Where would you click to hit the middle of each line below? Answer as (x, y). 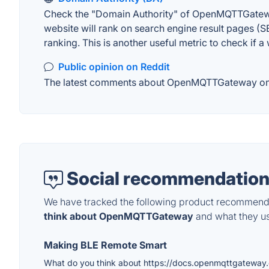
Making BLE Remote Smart (105, 245)
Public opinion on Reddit (114, 67)
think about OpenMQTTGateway (119, 216)
